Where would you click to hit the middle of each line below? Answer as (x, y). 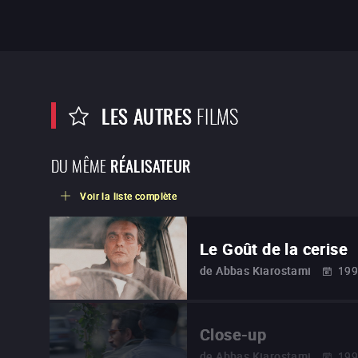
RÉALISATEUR (151, 165)
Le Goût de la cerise (274, 249)
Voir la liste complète (129, 196)
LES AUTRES (147, 115)
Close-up (233, 335)
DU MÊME (79, 165)
